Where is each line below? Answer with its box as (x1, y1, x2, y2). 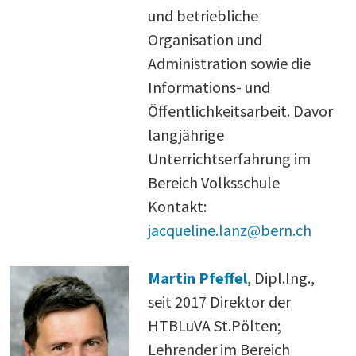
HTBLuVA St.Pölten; (148, 315, 282, 335)
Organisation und (148, 29, 262, 49)
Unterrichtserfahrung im (148, 148, 311, 168)
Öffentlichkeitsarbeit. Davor (148, 100, 333, 121)
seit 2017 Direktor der (148, 291, 292, 311)
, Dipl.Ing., (247, 267, 315, 288)
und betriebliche (148, 5, 258, 25)
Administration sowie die (148, 52, 311, 73)
